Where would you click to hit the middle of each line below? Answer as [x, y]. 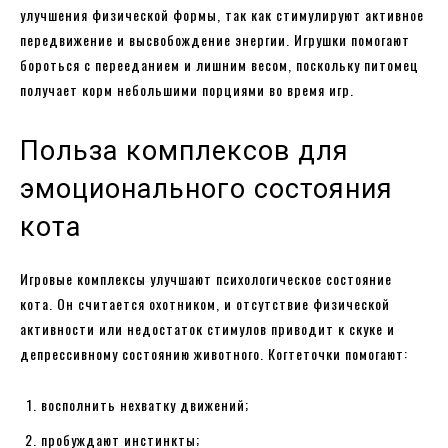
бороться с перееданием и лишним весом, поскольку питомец [219, 64]
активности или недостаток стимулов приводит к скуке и [207, 328]
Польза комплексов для [184, 150]
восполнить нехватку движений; [145, 404]
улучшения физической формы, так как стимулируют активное [222, 14]
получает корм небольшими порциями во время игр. [187, 89]
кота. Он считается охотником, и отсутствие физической [205, 303]
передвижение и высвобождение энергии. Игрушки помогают [215, 39]
